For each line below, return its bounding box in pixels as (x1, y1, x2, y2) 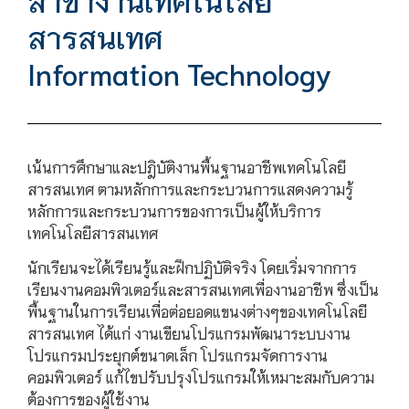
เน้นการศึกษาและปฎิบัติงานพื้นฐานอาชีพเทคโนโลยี (27, 156, 346, 176)
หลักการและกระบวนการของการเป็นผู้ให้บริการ (27, 200, 321, 220)
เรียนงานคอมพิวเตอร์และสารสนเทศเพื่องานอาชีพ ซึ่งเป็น (27, 278, 379, 299)
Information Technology (27, 53, 331, 91)
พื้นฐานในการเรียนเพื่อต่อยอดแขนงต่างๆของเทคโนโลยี (27, 300, 367, 320)
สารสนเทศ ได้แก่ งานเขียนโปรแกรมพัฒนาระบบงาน (27, 322, 351, 342)
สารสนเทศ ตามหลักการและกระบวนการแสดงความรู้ (27, 178, 353, 198)
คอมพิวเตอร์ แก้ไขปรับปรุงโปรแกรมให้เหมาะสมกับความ (27, 366, 374, 386)
